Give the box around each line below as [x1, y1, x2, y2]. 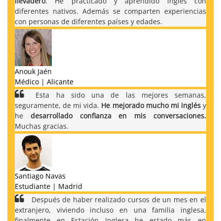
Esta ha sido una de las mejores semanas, [29, 90, 206, 100]
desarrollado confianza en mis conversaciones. [30, 110, 207, 120]
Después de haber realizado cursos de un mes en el [29, 194, 206, 204]
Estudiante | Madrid [15, 181, 82, 191]
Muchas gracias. [15, 121, 69, 131]
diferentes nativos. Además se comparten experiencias [15, 6, 206, 16]
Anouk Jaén [15, 66, 52, 76]
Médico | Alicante [15, 76, 74, 86]
